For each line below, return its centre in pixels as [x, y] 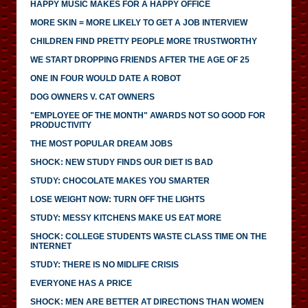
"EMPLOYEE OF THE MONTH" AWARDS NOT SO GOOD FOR [148, 115]
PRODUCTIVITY [61, 125]
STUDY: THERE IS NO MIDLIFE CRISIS [104, 264]
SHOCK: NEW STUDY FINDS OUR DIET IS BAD [122, 162]
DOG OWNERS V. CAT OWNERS [92, 97]
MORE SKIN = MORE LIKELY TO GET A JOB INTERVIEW [139, 22]
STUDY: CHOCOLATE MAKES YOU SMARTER [120, 180]
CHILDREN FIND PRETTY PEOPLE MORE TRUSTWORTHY [144, 41]
